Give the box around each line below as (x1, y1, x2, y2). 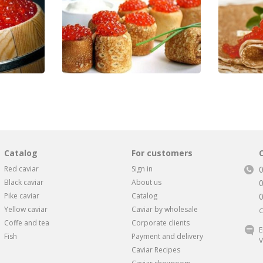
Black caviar (4, 177, 43, 187)
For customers (131, 147, 193, 159)
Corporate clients (131, 217, 190, 228)
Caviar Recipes (131, 244, 180, 255)
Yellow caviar (4, 204, 48, 214)
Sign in (131, 163, 153, 174)
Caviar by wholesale (131, 204, 198, 214)
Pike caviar (4, 190, 39, 201)
